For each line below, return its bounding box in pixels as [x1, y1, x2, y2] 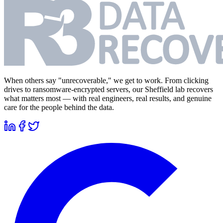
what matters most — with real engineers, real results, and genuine [4, 94, 212, 103]
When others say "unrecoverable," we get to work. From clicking [4, 76, 209, 85]
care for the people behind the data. [4, 103, 114, 112]
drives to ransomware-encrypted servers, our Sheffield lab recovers [4, 85, 213, 94]
